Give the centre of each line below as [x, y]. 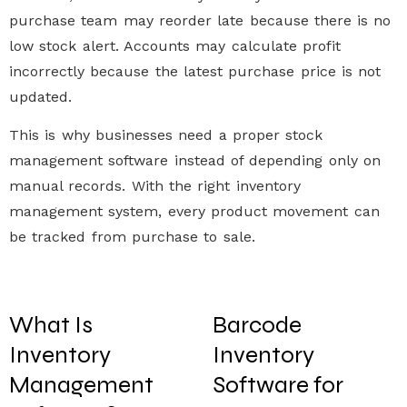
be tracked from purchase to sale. [132, 236]
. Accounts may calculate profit [228, 45]
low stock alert [62, 45]
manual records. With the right [123, 185]
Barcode [257, 325]
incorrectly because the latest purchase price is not [195, 71]
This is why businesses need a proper [148, 134]
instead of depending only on [274, 160]
